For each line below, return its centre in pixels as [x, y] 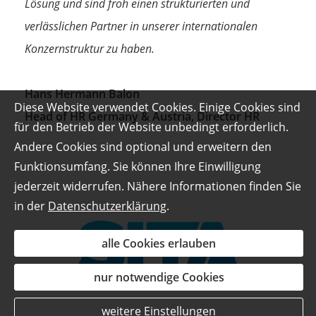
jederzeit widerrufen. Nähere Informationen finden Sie [158, 186]
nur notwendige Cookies [159, 277]
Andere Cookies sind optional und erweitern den [143, 147]
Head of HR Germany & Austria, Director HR [142, 117]
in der [31, 206]
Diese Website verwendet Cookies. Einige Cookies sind [157, 107]
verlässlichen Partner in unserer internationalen [141, 26]
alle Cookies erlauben [159, 243]
